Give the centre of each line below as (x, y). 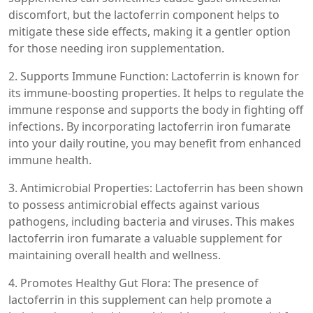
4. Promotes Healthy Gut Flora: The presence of (133, 283)
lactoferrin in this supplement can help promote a (140, 300)
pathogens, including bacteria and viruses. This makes (152, 222)
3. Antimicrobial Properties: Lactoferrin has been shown (156, 188)
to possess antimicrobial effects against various (134, 205)
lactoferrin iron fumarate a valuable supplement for (145, 239)
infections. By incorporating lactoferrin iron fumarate (150, 127)
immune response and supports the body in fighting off (156, 110)
